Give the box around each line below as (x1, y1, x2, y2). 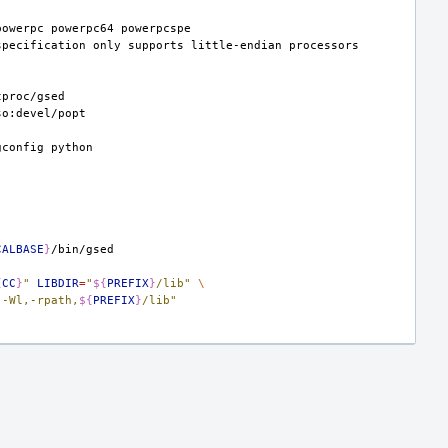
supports (128, 39, 184, 52)
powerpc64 (51, 22, 114, 35)
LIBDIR (37, 277, 79, 290)
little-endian (191, 39, 282, 52)
